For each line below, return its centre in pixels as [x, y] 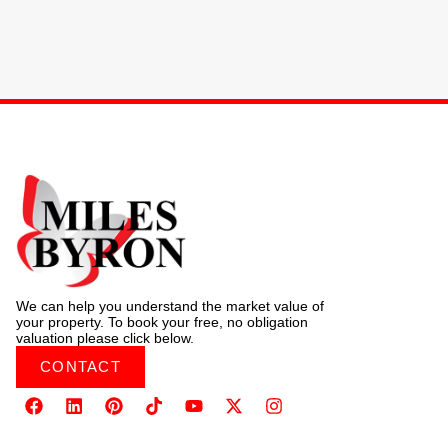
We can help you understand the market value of [170, 305]
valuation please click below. [105, 337]
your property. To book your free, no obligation [162, 321]
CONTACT [80, 366]
